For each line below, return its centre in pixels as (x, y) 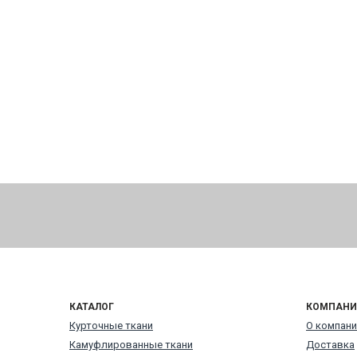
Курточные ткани (111, 326)
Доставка (330, 345)
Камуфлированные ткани (131, 345)
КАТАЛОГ (92, 307)
